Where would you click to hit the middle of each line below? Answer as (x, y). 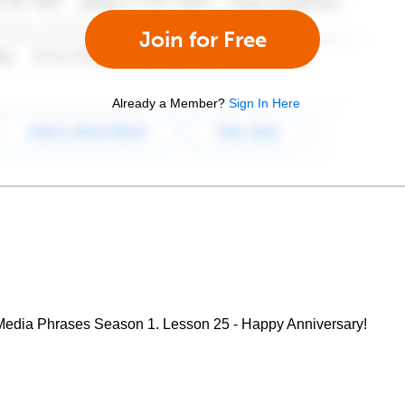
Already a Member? (169, 103)
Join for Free (202, 39)
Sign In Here (264, 103)
